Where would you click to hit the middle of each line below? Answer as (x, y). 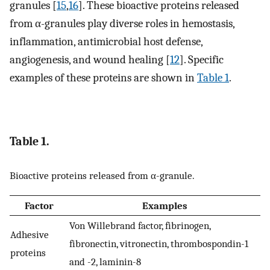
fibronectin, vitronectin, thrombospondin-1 (159, 243)
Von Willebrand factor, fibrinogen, (140, 225)
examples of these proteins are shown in (103, 78)
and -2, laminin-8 (105, 261)
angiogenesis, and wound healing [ (90, 60)
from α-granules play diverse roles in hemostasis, (122, 24)
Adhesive (30, 234)
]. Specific (202, 60)
